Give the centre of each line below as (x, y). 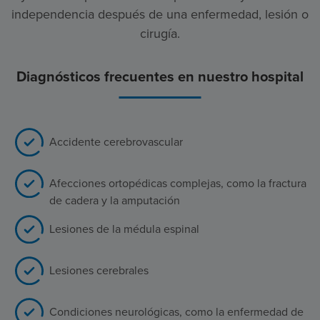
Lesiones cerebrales (99, 270)
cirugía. (160, 33)
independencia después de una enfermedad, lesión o (160, 14)
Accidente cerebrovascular (116, 141)
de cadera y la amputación (115, 200)
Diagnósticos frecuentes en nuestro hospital (160, 76)
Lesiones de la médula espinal (124, 228)
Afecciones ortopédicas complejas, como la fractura (178, 182)
